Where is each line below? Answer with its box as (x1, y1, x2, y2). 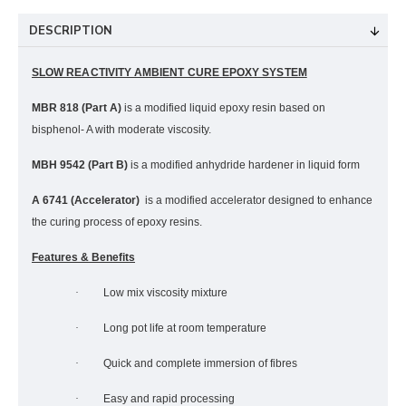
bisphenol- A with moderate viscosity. (32, 123, 211, 136)
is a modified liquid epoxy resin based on (121, 101, 325, 114)
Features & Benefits (32, 251, 135, 264)
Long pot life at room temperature (103, 322, 266, 334)
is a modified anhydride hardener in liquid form (128, 159, 360, 171)
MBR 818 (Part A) (32, 101, 121, 114)
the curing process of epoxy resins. (32, 216, 202, 228)
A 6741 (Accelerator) (32, 194, 142, 207)
